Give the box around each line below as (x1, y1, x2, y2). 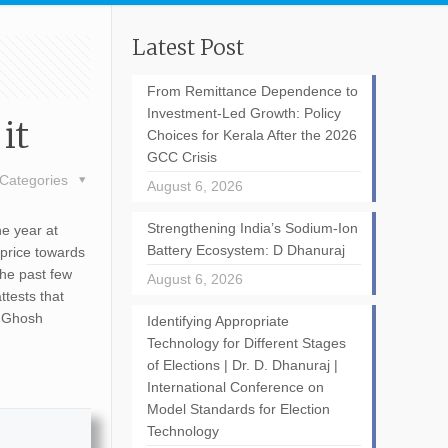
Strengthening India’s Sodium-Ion (146, 220, 358, 236)
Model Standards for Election (146, 401, 330, 417)
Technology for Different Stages (146, 335, 346, 351)
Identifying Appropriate (146, 313, 289, 329)
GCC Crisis (146, 149, 217, 165)
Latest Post (131, 34, 244, 61)
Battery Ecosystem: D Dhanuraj (146, 242, 345, 258)
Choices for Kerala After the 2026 (146, 127, 357, 143)
